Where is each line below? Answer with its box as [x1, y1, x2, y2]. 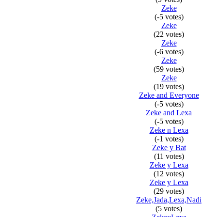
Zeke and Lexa [146, 108, 192, 117]
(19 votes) [154, 82, 184, 91]
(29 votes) [154, 187, 184, 195]
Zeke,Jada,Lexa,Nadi [136, 196, 201, 204]
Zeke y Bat [152, 143, 186, 152]
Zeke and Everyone [139, 91, 199, 99]
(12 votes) [154, 170, 184, 178]
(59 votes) [154, 65, 184, 73]
